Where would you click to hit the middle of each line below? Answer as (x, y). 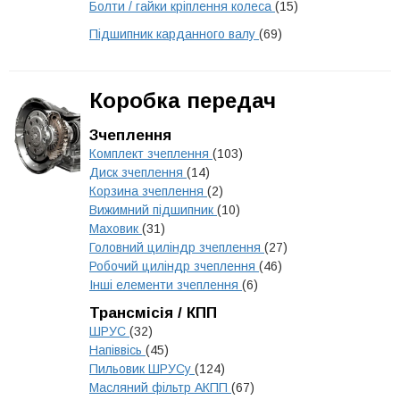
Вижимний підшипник (153, 210)
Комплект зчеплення (151, 154)
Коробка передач (183, 100)
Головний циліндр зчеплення (177, 247)
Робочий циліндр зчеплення (174, 266)
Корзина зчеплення (148, 191)
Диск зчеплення (138, 172)
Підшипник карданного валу (174, 34)
